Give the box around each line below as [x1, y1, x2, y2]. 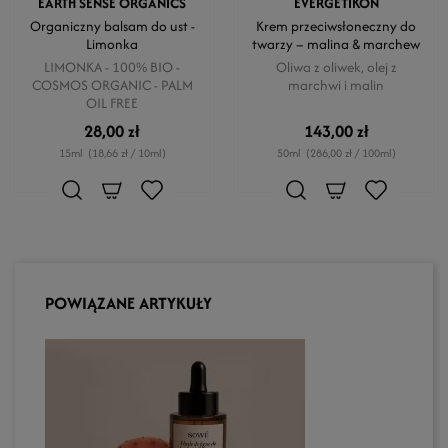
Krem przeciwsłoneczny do [256, 16, 416, 36]
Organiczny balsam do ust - [29, 16, 195, 36]
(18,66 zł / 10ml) [87, 145, 166, 161]
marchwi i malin [288, 75, 384, 95]
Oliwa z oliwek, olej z [275, 57, 397, 77]
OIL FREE [86, 93, 138, 113]
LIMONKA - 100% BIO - [44, 57, 180, 77]
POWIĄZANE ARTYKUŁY [45, 291, 212, 315]
